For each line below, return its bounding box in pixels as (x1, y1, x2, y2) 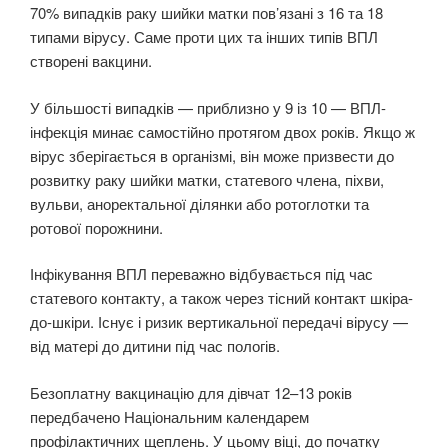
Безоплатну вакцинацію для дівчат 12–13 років (30, 381, 352, 403)
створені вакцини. (30, 50, 152, 72)
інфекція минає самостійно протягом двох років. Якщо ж (30, 120, 415, 142)
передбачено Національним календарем (30, 405, 309, 427)
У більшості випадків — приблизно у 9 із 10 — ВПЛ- (30, 96, 386, 118)
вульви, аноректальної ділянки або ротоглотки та (30, 192, 369, 214)
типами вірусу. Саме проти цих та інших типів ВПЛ (30, 26, 378, 48)
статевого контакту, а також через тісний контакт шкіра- (30, 287, 413, 309)
